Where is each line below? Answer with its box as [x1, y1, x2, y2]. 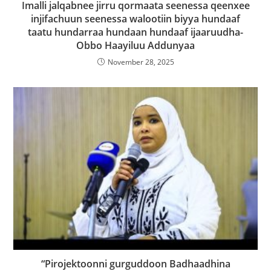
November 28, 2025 [107, 57, 174, 68]
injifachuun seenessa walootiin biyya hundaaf [31, 12, 240, 26]
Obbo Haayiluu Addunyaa [76, 39, 195, 53]
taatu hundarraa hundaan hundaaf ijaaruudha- [28, 25, 243, 39]
